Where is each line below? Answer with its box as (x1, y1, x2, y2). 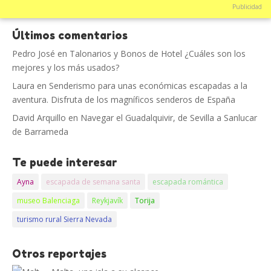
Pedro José (12, 48, 55, 60)
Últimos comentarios (12, 28, 128, 42)
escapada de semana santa (46, 177, 140, 188)
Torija (135, 195, 155, 206)
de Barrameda (12, 126, 68, 138)
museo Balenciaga (17, 195, 80, 206)
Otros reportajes (12, 247, 106, 261)
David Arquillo (12, 112, 66, 124)
